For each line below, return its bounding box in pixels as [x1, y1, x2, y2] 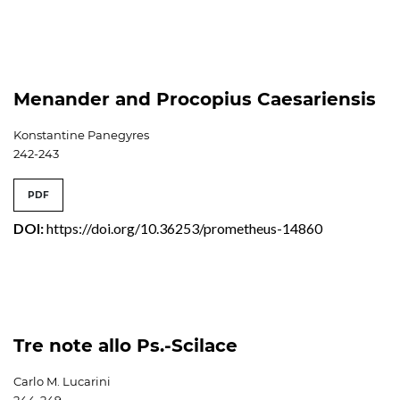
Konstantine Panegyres [13, 127, 149, 142]
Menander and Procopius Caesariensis [13, 87, 376, 110]
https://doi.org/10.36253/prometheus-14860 [46, 219, 322, 237]
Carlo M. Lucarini [13, 373, 111, 388]
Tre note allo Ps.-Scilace [13, 334, 237, 356]
